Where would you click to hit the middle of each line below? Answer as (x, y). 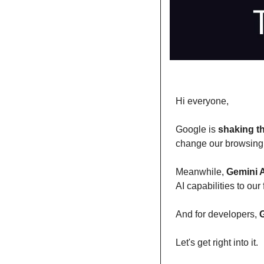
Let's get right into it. (217, 243)
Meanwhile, (201, 172)
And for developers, (217, 214)
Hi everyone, (202, 101)
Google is (197, 130)
